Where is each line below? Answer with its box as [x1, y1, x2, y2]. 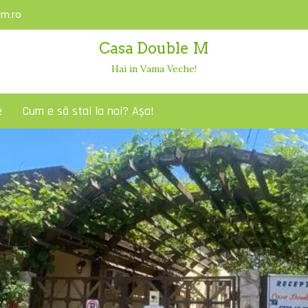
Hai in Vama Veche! [111, 63, 197, 75]
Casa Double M [99, 39, 209, 57]
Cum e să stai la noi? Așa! [23, 103, 154, 119]
